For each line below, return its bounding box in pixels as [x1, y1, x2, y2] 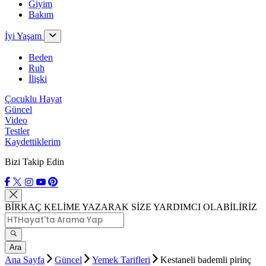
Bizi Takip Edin [5, 157, 64, 167]
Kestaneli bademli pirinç [160, 255, 251, 265]
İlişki [28, 74, 47, 84]
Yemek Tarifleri [92, 255, 150, 265]
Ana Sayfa [5, 255, 45, 265]
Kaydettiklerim [5, 137, 61, 147]
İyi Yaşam [5, 31, 44, 41]
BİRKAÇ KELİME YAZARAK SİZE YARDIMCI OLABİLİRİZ [5, 202, 257, 212]
